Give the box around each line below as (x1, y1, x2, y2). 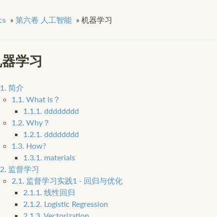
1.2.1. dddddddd (23, 129, 79, 139)
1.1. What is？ (11, 94, 61, 104)
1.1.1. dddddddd (23, 106, 79, 116)
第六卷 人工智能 (15, 15, 72, 24)
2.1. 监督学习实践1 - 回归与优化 (11, 176, 123, 186)
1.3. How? (11, 141, 46, 151)
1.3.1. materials (23, 153, 75, 162)
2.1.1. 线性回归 (23, 187, 75, 197)
